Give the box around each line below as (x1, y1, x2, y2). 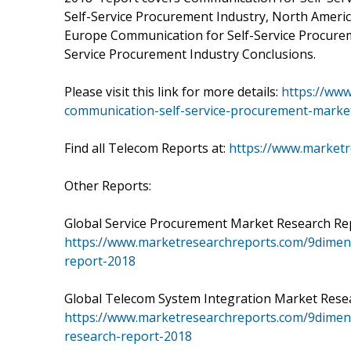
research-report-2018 (64, 327, 192, 345)
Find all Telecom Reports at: (64, 139, 229, 157)
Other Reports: (64, 176, 151, 194)
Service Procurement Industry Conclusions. (64, 45, 316, 63)
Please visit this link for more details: (64, 82, 281, 100)
